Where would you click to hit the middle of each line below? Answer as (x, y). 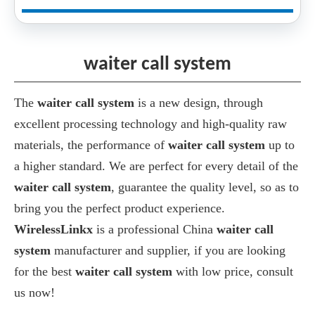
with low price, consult (233, 271)
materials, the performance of (91, 145)
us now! (34, 292)
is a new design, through (199, 103)
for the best (45, 271)
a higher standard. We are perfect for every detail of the (156, 166)
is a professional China (155, 229)
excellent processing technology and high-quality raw (150, 124)
